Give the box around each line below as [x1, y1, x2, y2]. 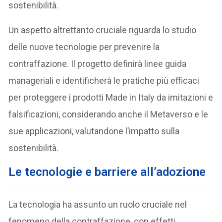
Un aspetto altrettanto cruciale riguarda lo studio [8, 25, 197, 35]
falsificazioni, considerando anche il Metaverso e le [8, 109, 209, 119]
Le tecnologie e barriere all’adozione [8, 165, 206, 179]
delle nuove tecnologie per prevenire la [8, 42, 160, 52]
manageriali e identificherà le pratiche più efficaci [8, 75, 200, 86]
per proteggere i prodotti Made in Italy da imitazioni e [8, 92, 214, 103]
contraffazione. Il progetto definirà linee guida [8, 58, 187, 69]
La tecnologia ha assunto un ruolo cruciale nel [8, 199, 187, 210]
